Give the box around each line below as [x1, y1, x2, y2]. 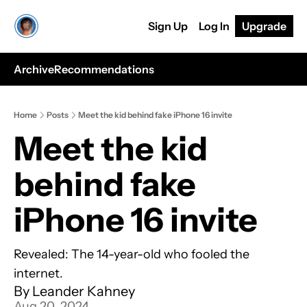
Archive [14, 62, 54, 76]
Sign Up [148, 19, 188, 33]
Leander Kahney [32, 283, 135, 299]
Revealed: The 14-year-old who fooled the [14, 247, 249, 262]
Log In [199, 19, 230, 33]
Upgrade [242, 19, 286, 33]
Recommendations [54, 62, 154, 76]
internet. [14, 266, 63, 281]
